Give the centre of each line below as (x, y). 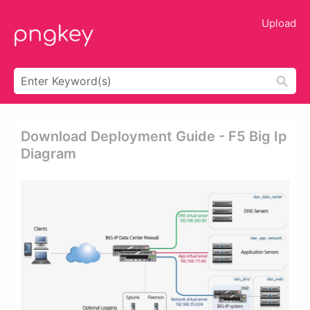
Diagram (48, 154)
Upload (279, 23)
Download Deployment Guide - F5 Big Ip (154, 136)
